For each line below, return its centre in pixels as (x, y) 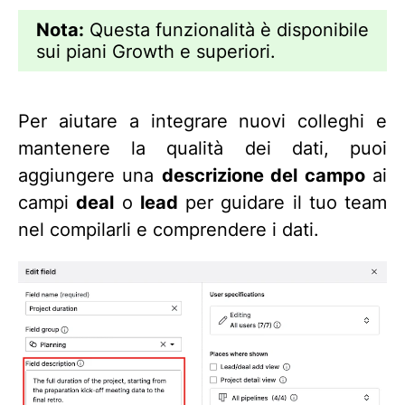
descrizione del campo (263, 176)
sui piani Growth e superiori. (156, 52)
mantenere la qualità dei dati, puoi (202, 149)
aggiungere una (90, 176)
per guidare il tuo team (282, 203)
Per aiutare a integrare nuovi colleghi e (202, 122)
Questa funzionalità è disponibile (226, 30)
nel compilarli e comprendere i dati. (169, 230)
